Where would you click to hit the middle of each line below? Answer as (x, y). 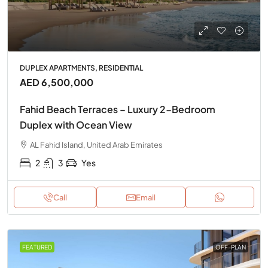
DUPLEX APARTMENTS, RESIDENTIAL (81, 68)
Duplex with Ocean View (76, 124)
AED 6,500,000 (57, 82)
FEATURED (37, 247)
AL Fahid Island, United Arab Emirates (96, 144)
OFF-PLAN (231, 247)
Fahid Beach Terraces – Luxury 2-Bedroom (118, 109)
